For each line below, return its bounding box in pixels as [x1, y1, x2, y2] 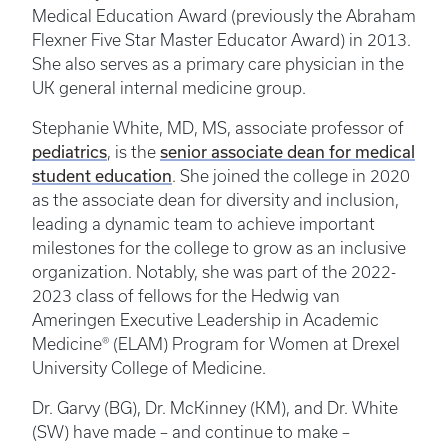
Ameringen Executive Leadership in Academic [32, 310, 379, 329]
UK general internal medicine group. [32, 78, 310, 97]
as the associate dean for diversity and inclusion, [32, 190, 399, 209]
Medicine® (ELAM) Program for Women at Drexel [32, 334, 400, 353]
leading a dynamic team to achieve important [32, 214, 375, 233]
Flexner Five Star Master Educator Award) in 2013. [32, 30, 411, 49]
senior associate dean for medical [160, 141, 415, 161]
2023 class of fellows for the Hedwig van [32, 286, 340, 305]
